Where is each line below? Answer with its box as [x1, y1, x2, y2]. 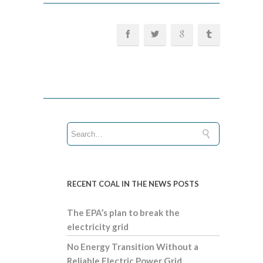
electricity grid [67, 221, 129, 232]
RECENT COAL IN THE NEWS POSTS [67, 179, 199, 188]
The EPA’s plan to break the [67, 207, 180, 218]
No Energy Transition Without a [67, 241, 198, 252]
